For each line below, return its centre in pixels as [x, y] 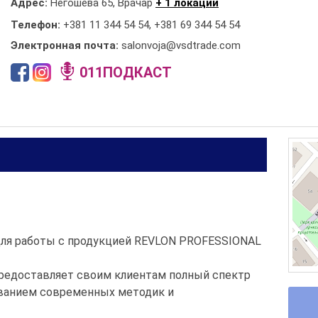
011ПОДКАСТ [126, 72]
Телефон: [37, 25]
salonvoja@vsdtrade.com [181, 45]
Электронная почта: [66, 45]
